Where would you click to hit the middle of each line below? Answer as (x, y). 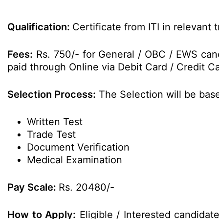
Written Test (55, 122)
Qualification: (40, 27)
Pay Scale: (33, 187)
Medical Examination (76, 160)
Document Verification (78, 147)
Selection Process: (52, 94)
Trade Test (51, 134)
